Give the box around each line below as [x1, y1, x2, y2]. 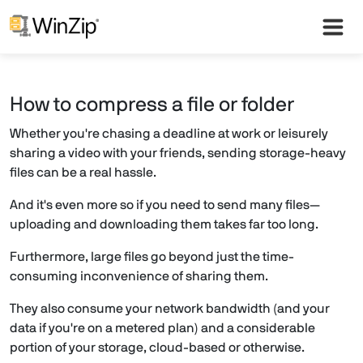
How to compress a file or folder [10, 95, 294, 115]
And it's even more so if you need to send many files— [10, 199, 320, 211]
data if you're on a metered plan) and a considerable [10, 322, 315, 335]
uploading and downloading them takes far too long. [10, 218, 318, 231]
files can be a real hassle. [10, 166, 156, 179]
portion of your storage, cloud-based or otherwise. [10, 341, 305, 354]
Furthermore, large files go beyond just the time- [10, 250, 294, 263]
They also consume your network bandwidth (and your [10, 302, 330, 315]
